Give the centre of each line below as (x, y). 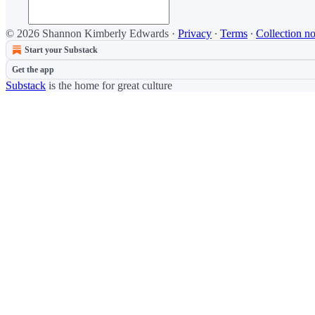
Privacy (195, 33)
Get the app (33, 70)
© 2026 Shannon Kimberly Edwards (87, 33)
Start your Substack (61, 50)
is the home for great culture (109, 85)
